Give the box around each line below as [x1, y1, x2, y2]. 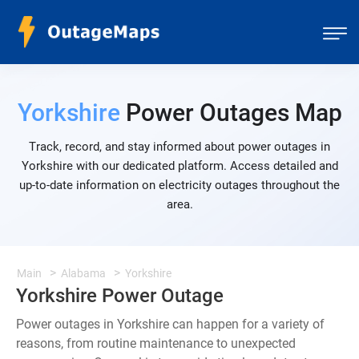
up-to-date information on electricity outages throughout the [19, 178, 340, 192]
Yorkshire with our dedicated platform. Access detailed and [21, 159, 338, 173]
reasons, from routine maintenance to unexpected [16, 336, 296, 351]
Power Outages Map [119, 99, 342, 127]
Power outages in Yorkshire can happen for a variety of [16, 317, 325, 332]
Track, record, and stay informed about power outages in [29, 139, 330, 154]
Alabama [61, 267, 106, 280]
